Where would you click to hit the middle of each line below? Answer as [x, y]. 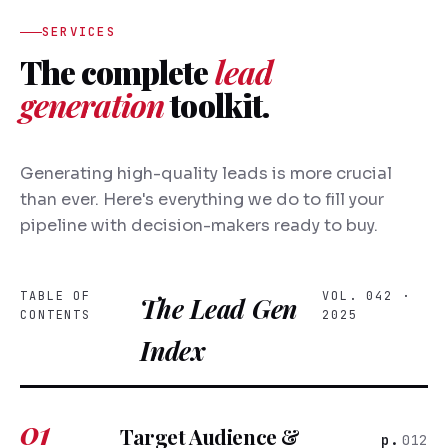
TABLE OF [56, 296]
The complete [117, 72]
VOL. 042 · [366, 296]
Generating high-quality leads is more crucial [206, 174]
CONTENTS [56, 315]
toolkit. [216, 105]
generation [92, 105]
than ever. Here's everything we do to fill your [202, 200]
